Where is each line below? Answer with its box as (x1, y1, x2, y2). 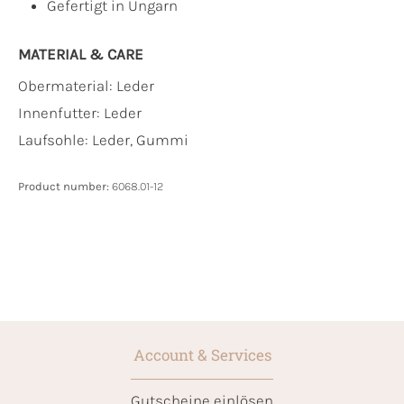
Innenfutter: (18, 104, 104, 123)
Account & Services (133, 344, 271, 366)
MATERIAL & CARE (18, 45, 143, 64)
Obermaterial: (18, 77, 116, 96)
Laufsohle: (18, 131, 92, 150)
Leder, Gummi (92, 131, 188, 150)
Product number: (18, 179, 112, 194)
